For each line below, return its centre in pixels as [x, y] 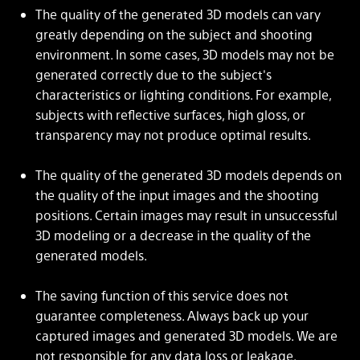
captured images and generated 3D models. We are [186, 335]
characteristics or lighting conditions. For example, [183, 94]
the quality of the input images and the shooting [177, 194]
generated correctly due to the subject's [153, 74]
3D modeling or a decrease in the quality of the [173, 235]
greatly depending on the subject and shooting [174, 34]
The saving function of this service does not [162, 295]
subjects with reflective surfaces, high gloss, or [170, 114]
